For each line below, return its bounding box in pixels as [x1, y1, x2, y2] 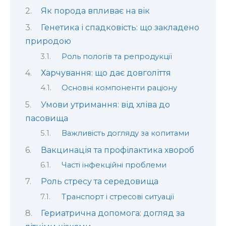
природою [25, 36, 71, 46]
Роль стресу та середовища [40, 177, 158, 187]
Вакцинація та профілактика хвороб [40, 145, 194, 155]
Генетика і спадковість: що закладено [40, 23, 199, 33]
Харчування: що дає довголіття [40, 68, 171, 78]
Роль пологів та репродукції [61, 51, 172, 61]
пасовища [25, 113, 68, 123]
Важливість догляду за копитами [61, 129, 189, 138]
